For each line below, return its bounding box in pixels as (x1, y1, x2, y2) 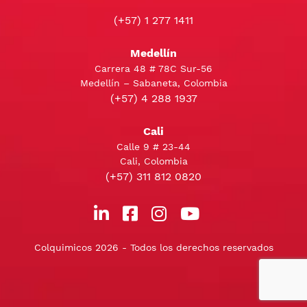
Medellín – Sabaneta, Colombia (79, 77, 228, 88)
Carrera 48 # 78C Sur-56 (95, 62, 212, 74)
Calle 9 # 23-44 (116, 140, 191, 152)
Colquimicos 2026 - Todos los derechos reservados (34, 241, 273, 253)
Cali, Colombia (119, 155, 188, 167)
